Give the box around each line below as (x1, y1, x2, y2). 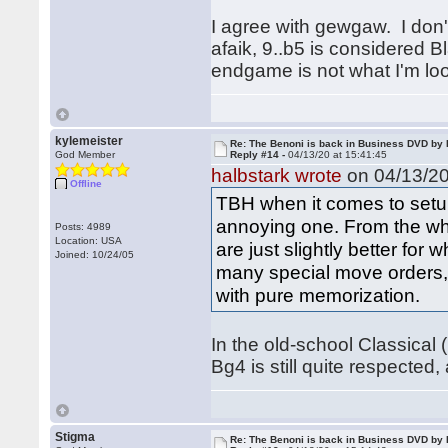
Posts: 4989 (55, 221, 112, 232)
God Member (55, 149, 116, 160)
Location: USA (55, 235, 123, 246)
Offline (70, 178, 103, 189)
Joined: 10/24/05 (55, 249, 135, 260)
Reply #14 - (230, 149, 289, 160)
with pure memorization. (216, 284, 421, 306)
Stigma (55, 430, 96, 444)
